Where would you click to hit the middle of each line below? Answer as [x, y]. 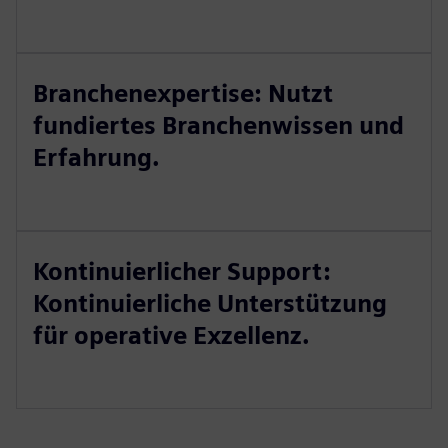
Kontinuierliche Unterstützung [210, 303]
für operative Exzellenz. [171, 335]
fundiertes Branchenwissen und [218, 125]
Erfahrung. [96, 157]
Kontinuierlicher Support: [182, 271]
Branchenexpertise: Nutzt [183, 93]
